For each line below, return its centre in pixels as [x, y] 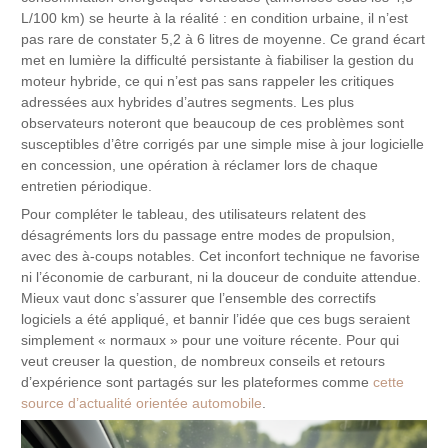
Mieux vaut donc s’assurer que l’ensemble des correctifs [199, 298]
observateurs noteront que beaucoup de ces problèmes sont [213, 123]
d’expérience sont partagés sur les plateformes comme [197, 382]
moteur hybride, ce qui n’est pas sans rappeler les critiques [208, 81]
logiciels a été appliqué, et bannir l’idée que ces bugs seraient [216, 319]
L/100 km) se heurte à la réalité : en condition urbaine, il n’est [215, 18]
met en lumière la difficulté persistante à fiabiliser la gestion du [218, 60]
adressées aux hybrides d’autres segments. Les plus [188, 102]
